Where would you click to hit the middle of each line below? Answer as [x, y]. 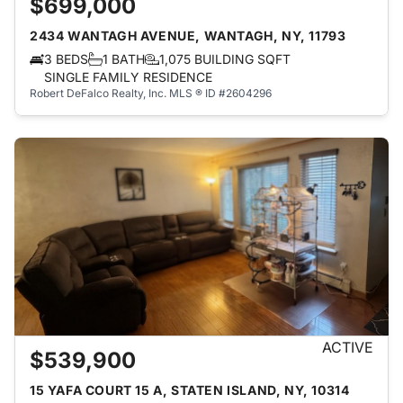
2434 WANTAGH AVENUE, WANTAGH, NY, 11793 [188, 36]
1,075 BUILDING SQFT [225, 59]
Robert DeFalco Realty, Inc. [98, 93]
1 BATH [124, 59]
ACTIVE [348, 347]
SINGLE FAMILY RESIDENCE [128, 77]
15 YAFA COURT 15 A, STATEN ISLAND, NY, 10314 [190, 390]
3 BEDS [66, 59]
